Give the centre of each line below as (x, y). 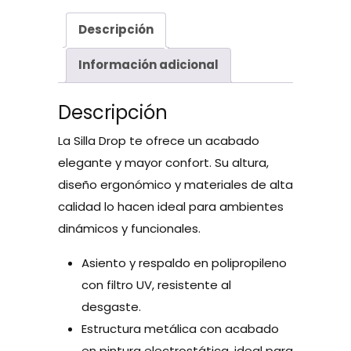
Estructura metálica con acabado (180, 328)
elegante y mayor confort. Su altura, (163, 162)
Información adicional (148, 65)
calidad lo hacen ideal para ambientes (171, 206)
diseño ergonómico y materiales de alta (175, 184)
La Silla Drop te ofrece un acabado (159, 140)
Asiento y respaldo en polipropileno (184, 262)
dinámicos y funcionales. (129, 228)
